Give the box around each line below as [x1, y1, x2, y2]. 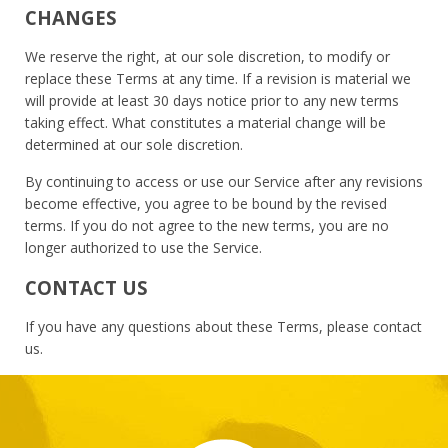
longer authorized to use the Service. [25, 237, 262, 257]
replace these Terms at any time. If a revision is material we [25, 68, 411, 88]
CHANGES [25, 4, 117, 30]
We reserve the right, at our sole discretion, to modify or [25, 46, 390, 66]
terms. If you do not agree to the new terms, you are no [25, 215, 389, 235]
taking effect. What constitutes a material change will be [25, 112, 386, 132]
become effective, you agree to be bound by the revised [25, 193, 387, 213]
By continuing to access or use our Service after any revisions [25, 171, 423, 191]
